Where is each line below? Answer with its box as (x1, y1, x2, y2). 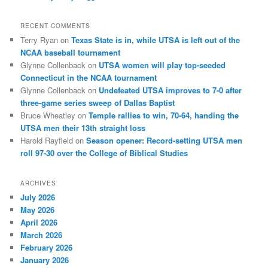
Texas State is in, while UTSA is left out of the (71, 34, 240, 46)
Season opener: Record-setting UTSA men (86, 135, 243, 147)
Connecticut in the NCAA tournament (20, 72, 157, 84)
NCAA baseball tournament (20, 47, 121, 59)
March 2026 (20, 229, 63, 240)
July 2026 (20, 191, 56, 203)
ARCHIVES (20, 178, 57, 187)
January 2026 (20, 254, 69, 266)
